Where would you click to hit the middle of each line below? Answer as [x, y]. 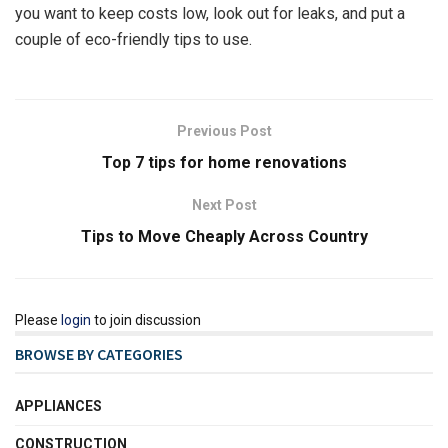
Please [38, 320]
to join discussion [146, 320]
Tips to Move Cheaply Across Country [224, 236]
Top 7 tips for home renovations [224, 162]
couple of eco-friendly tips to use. [133, 39]
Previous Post [224, 131]
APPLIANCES [58, 406]
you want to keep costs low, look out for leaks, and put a [210, 13]
